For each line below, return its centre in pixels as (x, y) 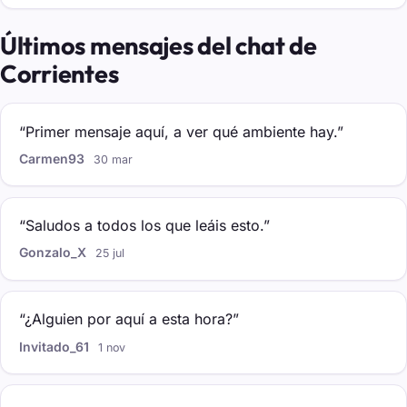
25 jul (110, 253)
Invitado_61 (54, 346)
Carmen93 (52, 159)
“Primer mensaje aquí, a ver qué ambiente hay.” (181, 131)
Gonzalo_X (53, 253)
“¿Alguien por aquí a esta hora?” (129, 319)
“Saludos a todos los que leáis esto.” (144, 226)
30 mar (114, 160)
